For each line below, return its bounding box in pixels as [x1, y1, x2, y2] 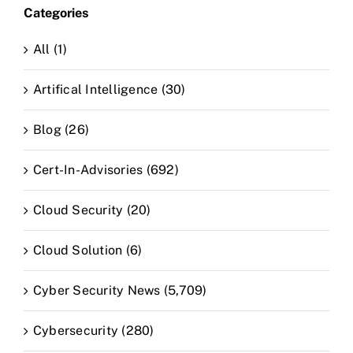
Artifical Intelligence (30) [33, 81, 186, 97]
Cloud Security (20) [33, 202, 151, 217]
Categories [24, 6, 89, 20]
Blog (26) [33, 121, 90, 137]
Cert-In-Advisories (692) [33, 162, 179, 177]
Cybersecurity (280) [33, 322, 154, 338]
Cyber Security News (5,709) [33, 282, 207, 298]
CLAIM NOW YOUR [51, 14, 215, 34]
